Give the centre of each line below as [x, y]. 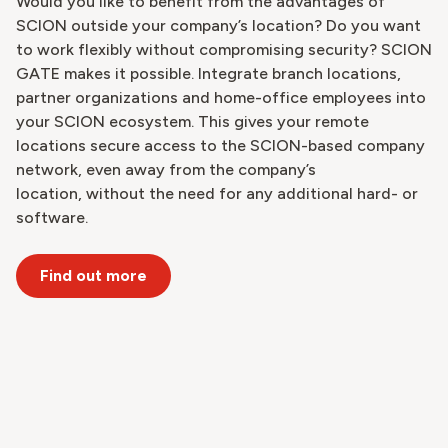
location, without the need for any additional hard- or [217, 194]
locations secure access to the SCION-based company [220, 146]
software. [56, 218]
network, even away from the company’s [166, 170]
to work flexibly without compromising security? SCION [224, 50]
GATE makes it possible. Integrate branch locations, [208, 74]
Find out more [93, 276]
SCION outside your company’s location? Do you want [218, 26]
